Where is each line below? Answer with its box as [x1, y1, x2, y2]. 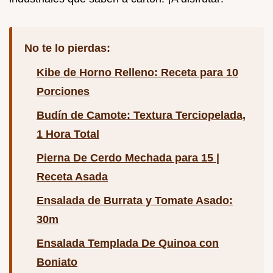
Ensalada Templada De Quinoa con [37, 237, 219, 249]
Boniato [37, 256, 77, 268]
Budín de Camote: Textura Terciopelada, [37, 109, 246, 121]
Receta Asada [37, 171, 108, 183]
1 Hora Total [37, 128, 99, 140]
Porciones [37, 85, 90, 97]
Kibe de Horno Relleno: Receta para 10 [37, 66, 238, 79]
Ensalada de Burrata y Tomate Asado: [37, 194, 233, 207]
